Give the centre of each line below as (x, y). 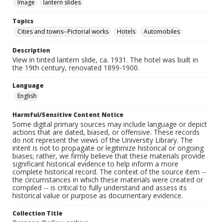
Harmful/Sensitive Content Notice (68, 115)
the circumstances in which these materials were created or (108, 180)
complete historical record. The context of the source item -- (110, 172)
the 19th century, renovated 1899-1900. (76, 68)
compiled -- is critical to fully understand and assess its (100, 188)
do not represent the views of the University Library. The (103, 140)
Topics (23, 21)
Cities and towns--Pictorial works (63, 32)
